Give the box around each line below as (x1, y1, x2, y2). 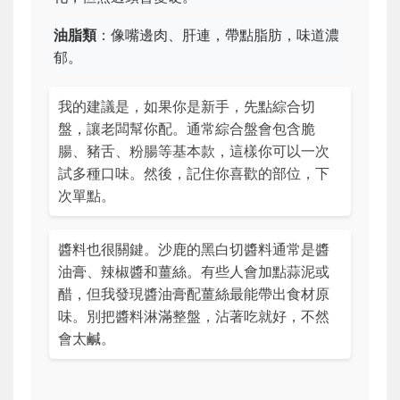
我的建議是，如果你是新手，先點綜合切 (58, 96, 315, 115)
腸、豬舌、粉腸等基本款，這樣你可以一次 (58, 141, 329, 160)
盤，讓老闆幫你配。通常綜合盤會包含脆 (58, 119, 315, 137)
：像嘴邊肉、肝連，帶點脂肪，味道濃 (96, 25, 339, 44)
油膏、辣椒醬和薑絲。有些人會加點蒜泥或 (58, 262, 329, 280)
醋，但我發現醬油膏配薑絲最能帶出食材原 (58, 284, 329, 303)
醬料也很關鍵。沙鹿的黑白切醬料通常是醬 (58, 239, 329, 258)
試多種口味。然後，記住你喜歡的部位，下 (58, 163, 329, 182)
